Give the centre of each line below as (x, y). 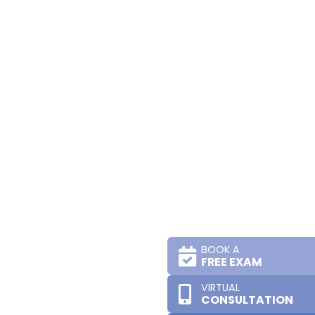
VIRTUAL (220, 288)
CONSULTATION (247, 300)
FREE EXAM (232, 262)
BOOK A (220, 250)
